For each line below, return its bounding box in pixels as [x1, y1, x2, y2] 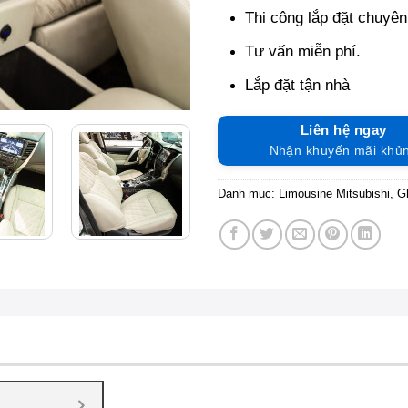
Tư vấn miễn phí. [244, 42, 361, 60]
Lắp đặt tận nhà [244, 76, 350, 94]
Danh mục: [218, 187, 279, 201]
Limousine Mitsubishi [279, 187, 390, 201]
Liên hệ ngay [301, 122, 387, 138]
